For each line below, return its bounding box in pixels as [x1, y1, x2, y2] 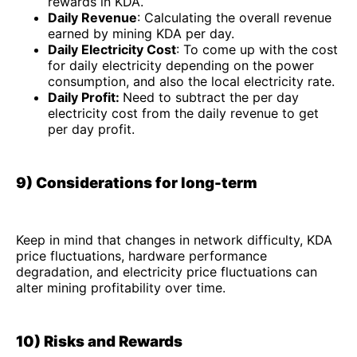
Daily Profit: [48, 88, 123, 105]
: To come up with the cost [176, 41, 338, 57]
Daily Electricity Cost [48, 41, 176, 57]
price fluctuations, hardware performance [16, 247, 267, 264]
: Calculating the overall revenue [137, 9, 331, 25]
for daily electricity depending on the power [48, 57, 314, 73]
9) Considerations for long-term [16, 173, 257, 192]
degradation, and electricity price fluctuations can [16, 263, 317, 280]
